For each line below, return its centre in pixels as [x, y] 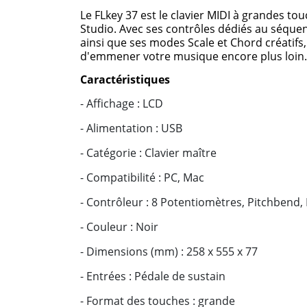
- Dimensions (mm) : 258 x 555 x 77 [169, 251]
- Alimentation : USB [131, 128]
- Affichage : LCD [122, 103]
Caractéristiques [125, 79]
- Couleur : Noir [119, 227]
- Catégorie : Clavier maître [148, 153]
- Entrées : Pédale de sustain [153, 276]
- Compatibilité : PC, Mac [142, 177]
